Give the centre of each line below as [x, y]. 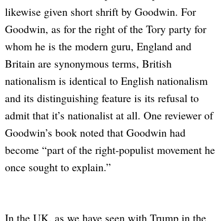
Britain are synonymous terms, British [88, 64]
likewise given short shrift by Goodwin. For [100, 12]
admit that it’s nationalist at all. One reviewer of [109, 115]
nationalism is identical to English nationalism [106, 81]
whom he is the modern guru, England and [98, 46]
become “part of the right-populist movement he [110, 150]
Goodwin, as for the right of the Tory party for [106, 29]
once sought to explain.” [58, 167]
